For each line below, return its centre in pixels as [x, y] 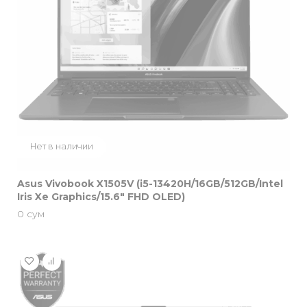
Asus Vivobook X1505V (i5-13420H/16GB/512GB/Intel [150, 184]
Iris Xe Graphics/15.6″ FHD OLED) [101, 197]
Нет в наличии [61, 147]
